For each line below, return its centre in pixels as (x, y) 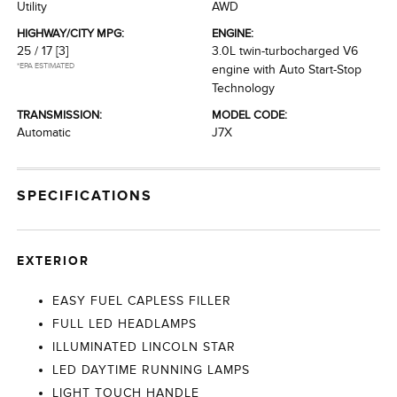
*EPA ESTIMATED (46, 66)
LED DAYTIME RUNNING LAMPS (152, 370)
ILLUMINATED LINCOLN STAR (144, 347)
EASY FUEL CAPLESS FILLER (142, 301)
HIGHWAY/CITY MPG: (71, 33)
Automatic (44, 132)
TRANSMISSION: (60, 115)
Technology (243, 88)
